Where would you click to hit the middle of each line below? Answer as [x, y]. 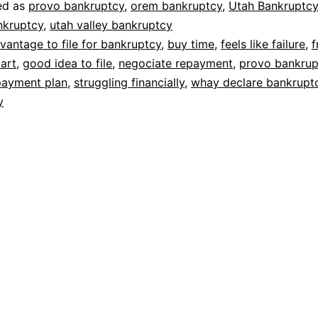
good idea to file [67, 64]
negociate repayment [176, 64]
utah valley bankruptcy [111, 25]
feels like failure [263, 44]
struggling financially [129, 83]
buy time [191, 44]
